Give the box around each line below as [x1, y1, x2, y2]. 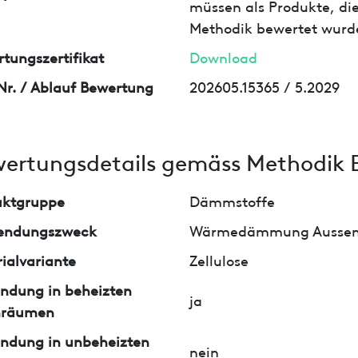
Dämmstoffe [189, 189, 276, 210]
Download [189, 46, 258, 66]
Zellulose [189, 249, 249, 269]
